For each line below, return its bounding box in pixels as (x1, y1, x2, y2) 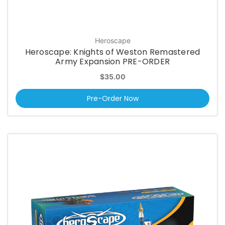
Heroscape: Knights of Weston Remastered (25, 46, 200, 58)
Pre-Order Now (86, 93, 139, 104)
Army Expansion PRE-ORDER (55, 55, 170, 67)
